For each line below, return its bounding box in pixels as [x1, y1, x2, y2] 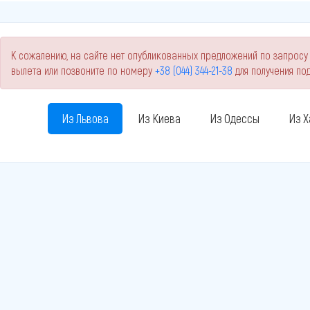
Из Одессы [209, 111, 259, 126]
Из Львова [61, 111, 109, 126]
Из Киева [137, 111, 181, 126]
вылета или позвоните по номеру [11, 64, 155, 77]
